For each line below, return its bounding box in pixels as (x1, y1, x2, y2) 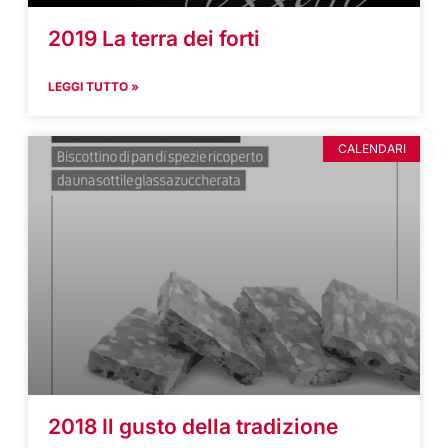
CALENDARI (337, 141, 406, 157)
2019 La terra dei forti (48, 26, 260, 52)
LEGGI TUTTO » (48, 79, 139, 95)
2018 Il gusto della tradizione (48, 413, 338, 439)
